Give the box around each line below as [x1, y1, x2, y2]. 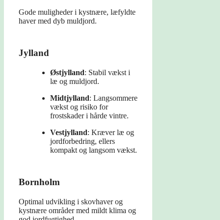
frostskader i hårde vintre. [50, 111, 129, 120]
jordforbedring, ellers [50, 137, 115, 146]
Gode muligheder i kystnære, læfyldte [19, 8, 136, 17]
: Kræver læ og [87, 128, 134, 137]
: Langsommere [89, 94, 137, 103]
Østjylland [50, 68, 84, 77]
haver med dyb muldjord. [19, 17, 97, 26]
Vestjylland [50, 128, 87, 137]
